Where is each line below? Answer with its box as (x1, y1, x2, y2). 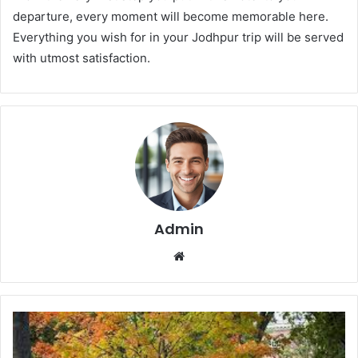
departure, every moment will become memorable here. (13, 8, 328, 24)
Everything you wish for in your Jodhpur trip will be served (13, 29, 344, 45)
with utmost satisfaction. (13, 50, 150, 66)
